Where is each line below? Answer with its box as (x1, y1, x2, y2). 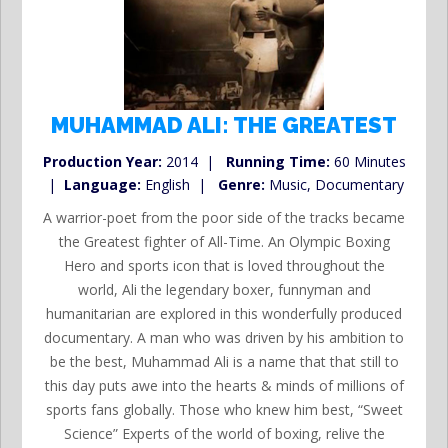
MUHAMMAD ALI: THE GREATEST (51, 112, 397, 139)
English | (141, 175, 218, 195)
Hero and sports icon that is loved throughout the (63, 256, 385, 276)
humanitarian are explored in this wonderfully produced (46, 304, 402, 324)
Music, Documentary (265, 175, 404, 195)
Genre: (218, 175, 265, 195)
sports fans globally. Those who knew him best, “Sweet (45, 400, 403, 420)
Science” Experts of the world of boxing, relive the (63, 424, 385, 444)
